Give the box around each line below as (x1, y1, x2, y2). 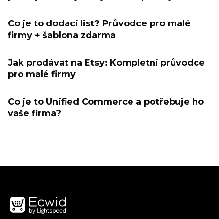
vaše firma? (8, 108, 61, 119)
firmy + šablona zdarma (8, 29, 116, 41)
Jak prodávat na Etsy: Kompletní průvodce (8, 57, 205, 68)
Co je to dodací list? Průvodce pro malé (8, 18, 191, 29)
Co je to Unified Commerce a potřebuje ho (8, 96, 204, 107)
